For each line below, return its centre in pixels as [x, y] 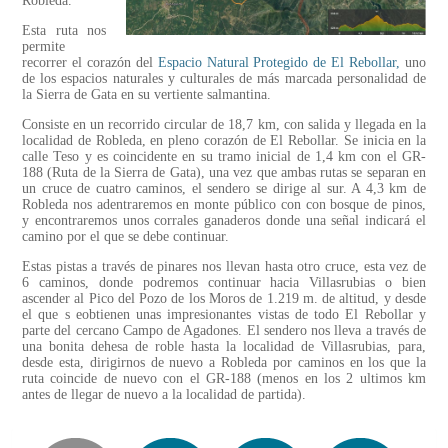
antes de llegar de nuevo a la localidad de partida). [166, 395]
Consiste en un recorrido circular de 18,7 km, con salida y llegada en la [224, 125]
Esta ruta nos [64, 31]
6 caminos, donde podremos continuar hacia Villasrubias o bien [224, 283]
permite [43, 47]
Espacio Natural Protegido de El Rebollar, [279, 63]
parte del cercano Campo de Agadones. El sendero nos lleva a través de [224, 331]
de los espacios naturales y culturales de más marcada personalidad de [224, 79]
